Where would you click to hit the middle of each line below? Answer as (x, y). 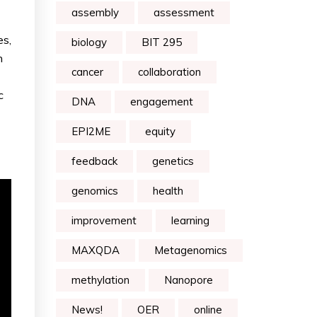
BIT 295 (162, 42)
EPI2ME (91, 131)
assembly (95, 12)
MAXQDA (96, 250)
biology (89, 42)
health (168, 191)
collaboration (169, 72)
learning (190, 220)
